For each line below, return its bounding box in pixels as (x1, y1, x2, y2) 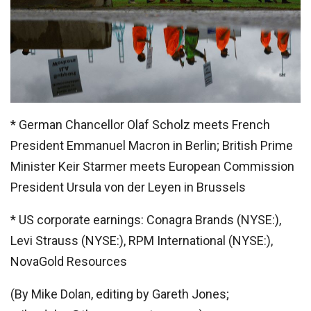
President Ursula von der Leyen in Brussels (10, 180, 246, 195)
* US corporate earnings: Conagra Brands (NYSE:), (10, 212, 281, 228)
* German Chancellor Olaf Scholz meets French (10, 117, 270, 133)
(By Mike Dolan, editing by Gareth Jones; (10, 287, 229, 302)
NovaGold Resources (10, 254, 127, 269)
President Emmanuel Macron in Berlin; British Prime (10, 138, 293, 153)
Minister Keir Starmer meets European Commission (10, 159, 294, 174)
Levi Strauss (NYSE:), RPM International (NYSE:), (10, 233, 273, 249)
